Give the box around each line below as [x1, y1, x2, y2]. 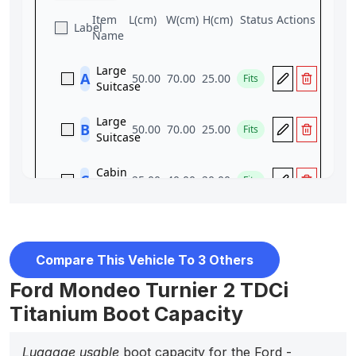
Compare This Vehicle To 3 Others [36, 251, 253, 268]
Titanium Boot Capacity [10, 302, 243, 327]
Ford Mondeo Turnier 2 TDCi [10, 278, 288, 303]
